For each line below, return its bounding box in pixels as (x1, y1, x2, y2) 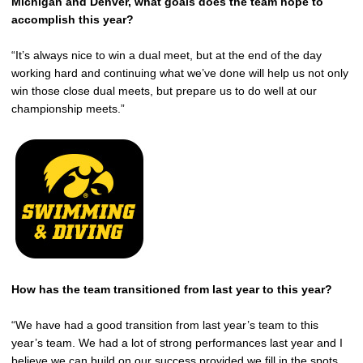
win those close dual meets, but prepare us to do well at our (11, 84, 317, 97)
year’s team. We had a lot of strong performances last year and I (11, 336, 343, 349)
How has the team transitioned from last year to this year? (11, 283, 332, 296)
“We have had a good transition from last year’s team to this (11, 318, 318, 331)
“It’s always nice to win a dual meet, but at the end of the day (11, 49, 322, 62)
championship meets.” (11, 102, 125, 115)
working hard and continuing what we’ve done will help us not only (11, 66, 348, 79)
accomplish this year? (11, 13, 134, 26)
